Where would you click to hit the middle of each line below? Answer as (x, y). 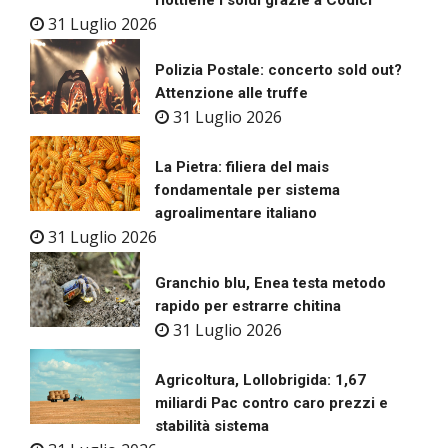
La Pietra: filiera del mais (242, 167)
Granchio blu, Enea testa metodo (270, 283)
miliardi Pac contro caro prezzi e (271, 403)
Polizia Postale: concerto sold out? (278, 70)
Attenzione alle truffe (231, 93)
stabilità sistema (212, 426)
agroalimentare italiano (236, 213)
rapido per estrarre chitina (248, 306)
